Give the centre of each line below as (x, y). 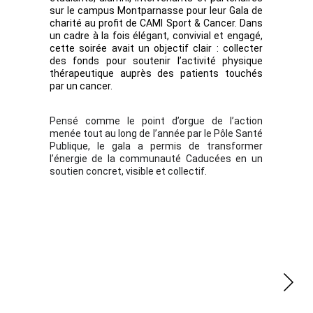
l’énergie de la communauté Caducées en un (156, 159)
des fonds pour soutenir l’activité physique (156, 61)
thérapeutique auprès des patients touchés (156, 73)
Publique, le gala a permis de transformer (156, 146)
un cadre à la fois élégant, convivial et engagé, (156, 36)
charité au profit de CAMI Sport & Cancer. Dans (156, 23)
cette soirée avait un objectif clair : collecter (156, 48)
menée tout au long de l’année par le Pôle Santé (156, 133)
